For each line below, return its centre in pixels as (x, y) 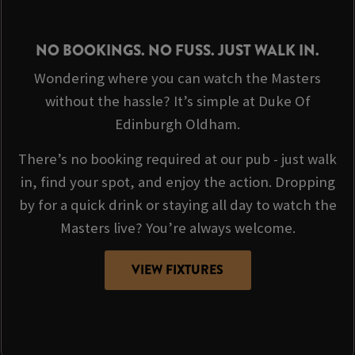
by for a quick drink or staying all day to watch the (177, 204)
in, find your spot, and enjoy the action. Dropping (177, 181)
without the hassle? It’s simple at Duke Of (177, 101)
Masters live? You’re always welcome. (177, 227)
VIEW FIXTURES (177, 269)
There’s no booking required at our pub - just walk (177, 158)
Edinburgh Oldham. (177, 124)
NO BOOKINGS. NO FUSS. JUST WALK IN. (177, 51)
